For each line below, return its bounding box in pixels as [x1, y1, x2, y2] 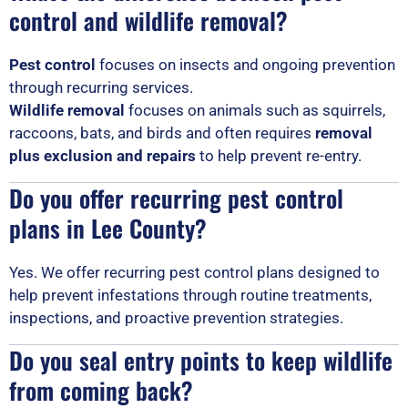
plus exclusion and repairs [9, 146, 196, 165]
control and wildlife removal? [9, 2, 288, 38]
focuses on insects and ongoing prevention [96, 55, 395, 74]
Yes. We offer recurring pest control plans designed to [9, 262, 380, 281]
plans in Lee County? [9, 209, 207, 246]
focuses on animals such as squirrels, [125, 100, 385, 119]
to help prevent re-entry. [196, 146, 362, 165]
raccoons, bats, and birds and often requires [9, 123, 315, 142]
